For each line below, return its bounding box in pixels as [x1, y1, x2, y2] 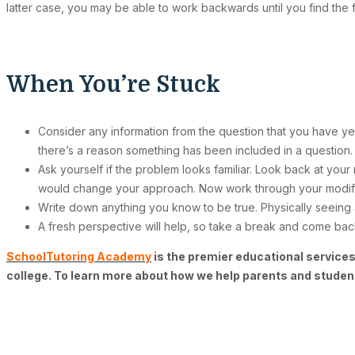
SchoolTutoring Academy [6, 250, 151, 264]
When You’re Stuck [6, 72, 231, 98]
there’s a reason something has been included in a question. [38, 143, 353, 158]
